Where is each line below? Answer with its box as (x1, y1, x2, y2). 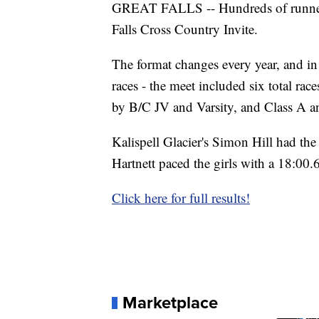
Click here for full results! (112, 189, 250, 207)
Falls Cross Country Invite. (112, 20, 258, 38)
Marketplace (122, 290, 218, 315)
